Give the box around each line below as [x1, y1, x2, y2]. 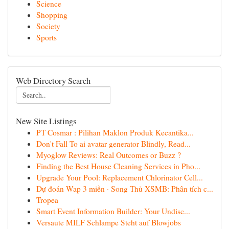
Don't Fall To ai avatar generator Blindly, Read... [36, 139, 191, 149]
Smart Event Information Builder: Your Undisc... [36, 206, 190, 216]
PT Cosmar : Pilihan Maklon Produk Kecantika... [36, 127, 194, 138]
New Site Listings [16, 115, 76, 127]
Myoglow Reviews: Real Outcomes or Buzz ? [36, 150, 181, 160]
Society [36, 21, 60, 31]
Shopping [36, 10, 67, 20]
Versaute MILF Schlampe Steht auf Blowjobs [36, 217, 181, 227]
